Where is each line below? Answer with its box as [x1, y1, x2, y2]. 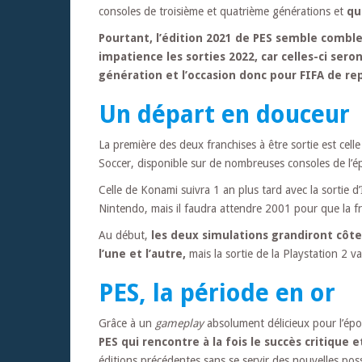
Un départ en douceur [99, 99, 350, 128]
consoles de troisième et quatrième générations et [99, 4, 347, 18]
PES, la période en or [99, 278, 335, 307]
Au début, [99, 228, 151, 242]
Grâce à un [99, 316, 155, 330]
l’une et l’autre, [99, 246, 186, 260]
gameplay [155, 316, 204, 330]
